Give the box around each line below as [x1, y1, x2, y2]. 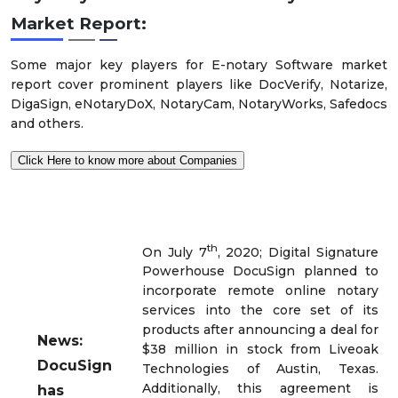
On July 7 [142, 243, 207, 260]
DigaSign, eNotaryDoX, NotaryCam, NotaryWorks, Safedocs [11, 95, 387, 112]
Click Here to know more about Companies [18, 153, 237, 167]
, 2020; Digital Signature [217, 243, 379, 260]
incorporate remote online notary [142, 283, 378, 299]
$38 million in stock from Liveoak [142, 341, 378, 358]
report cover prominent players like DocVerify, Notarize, [11, 76, 387, 92]
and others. [11, 115, 84, 131]
